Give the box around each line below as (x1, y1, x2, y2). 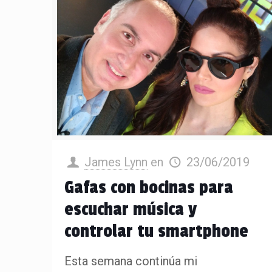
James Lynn (84, 154, 148, 169)
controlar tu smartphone (64, 220, 249, 242)
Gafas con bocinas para (64, 176, 234, 199)
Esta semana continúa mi (64, 253, 198, 268)
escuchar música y (64, 198, 197, 220)
